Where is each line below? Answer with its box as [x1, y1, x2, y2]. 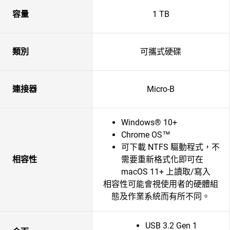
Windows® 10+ [121, 118, 177, 127]
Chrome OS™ [121, 130, 170, 140]
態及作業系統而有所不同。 [111, 191, 210, 201]
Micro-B [147, 84, 175, 94]
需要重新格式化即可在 [121, 155, 203, 164]
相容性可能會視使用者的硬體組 [103, 179, 218, 189]
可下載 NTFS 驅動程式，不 [121, 142, 220, 152]
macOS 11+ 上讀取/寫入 [121, 167, 210, 177]
